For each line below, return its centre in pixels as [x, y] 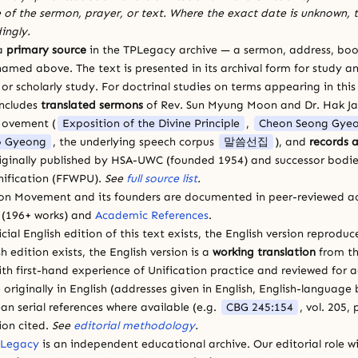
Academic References [152, 215]
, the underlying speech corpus [135, 141]
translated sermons [92, 105]
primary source [46, 50]
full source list [162, 178]
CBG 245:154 [260, 307]
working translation [264, 252]
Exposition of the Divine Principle [151, 123]
